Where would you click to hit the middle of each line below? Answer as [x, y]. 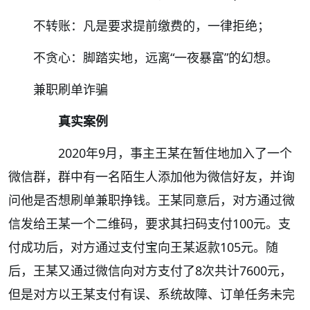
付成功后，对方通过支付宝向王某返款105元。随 [143, 247]
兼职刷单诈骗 [71, 89]
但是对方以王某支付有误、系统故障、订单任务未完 [152, 294]
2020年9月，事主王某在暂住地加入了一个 [163, 153]
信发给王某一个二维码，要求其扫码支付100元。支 [149, 224]
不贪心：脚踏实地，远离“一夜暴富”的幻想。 [156, 57]
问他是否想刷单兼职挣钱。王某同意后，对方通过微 [152, 200]
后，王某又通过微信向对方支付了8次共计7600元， [150, 271]
